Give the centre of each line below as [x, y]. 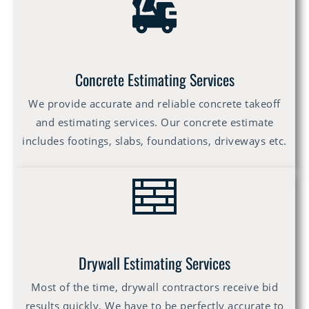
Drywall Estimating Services [154, 263]
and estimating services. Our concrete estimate [154, 122]
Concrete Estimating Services [154, 80]
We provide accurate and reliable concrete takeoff [154, 104]
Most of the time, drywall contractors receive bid [154, 287]
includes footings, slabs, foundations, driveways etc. [154, 141]
